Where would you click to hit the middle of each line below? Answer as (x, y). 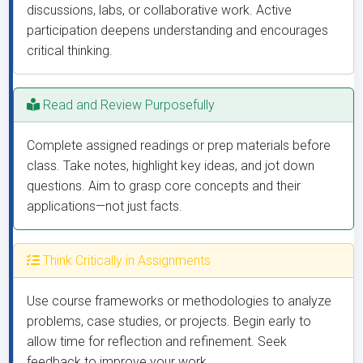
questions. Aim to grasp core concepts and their (164, 186)
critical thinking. (70, 51)
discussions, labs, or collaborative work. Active (159, 10)
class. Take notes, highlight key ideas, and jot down (171, 166)
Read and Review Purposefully (127, 105)
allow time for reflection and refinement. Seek (157, 342)
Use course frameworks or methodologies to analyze (179, 301)
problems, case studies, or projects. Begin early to (169, 321)
